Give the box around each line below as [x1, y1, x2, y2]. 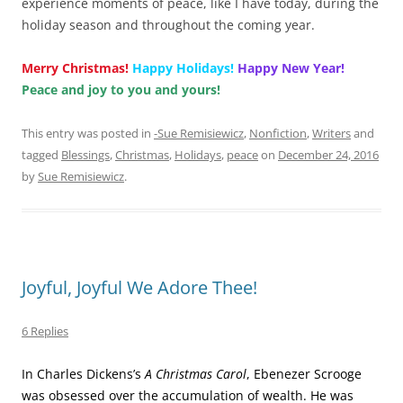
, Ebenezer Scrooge [246, 365, 362, 382]
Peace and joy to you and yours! [22, 81, 220, 98]
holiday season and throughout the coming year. [22, 16, 315, 33]
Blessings [61, 147, 110, 163]
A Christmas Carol [145, 365, 246, 382]
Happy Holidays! [132, 59, 234, 76]
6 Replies [22, 323, 68, 339]
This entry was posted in [22, 125, 154, 141]
